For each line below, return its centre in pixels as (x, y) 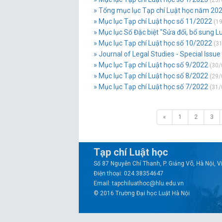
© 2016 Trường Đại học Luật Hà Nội (142, 193)
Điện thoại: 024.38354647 (129, 173)
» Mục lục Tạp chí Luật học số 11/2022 (153, 21)
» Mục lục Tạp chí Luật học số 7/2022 (151, 87)
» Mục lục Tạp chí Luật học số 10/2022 (153, 43)
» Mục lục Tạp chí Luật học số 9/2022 (151, 65)
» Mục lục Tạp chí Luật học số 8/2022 (151, 76)
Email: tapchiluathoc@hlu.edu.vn (139, 183)
